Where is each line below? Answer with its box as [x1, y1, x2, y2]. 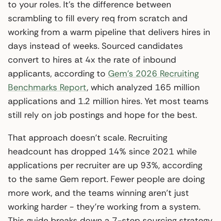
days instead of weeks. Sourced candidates [8, 40, 183, 51]
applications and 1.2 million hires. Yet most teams [8, 95, 209, 107]
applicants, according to [8, 68, 108, 79]
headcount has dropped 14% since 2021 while [8, 146, 197, 157]
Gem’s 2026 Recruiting [108, 68, 199, 79]
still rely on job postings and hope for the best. [8, 109, 197, 120]
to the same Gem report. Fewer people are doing [8, 173, 205, 184]
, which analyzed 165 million [87, 81, 200, 93]
